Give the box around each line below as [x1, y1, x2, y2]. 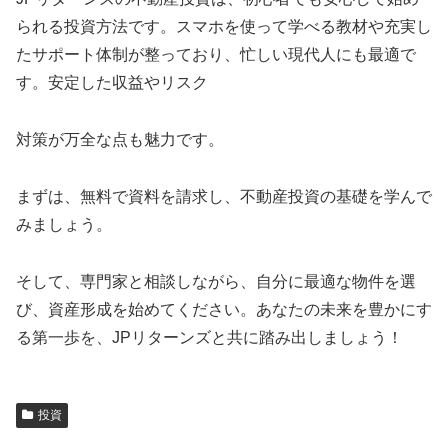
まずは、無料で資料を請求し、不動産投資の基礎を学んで [16, 187, 432, 205]
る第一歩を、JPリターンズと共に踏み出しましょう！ [16, 328, 403, 346]
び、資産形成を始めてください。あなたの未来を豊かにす [16, 300, 432, 318]
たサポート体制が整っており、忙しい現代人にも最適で [16, 46, 416, 64]
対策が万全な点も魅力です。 [16, 131, 224, 149]
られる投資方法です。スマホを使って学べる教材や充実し [16, 18, 432, 36]
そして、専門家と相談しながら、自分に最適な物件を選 [16, 272, 416, 290]
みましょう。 [16, 215, 112, 233]
